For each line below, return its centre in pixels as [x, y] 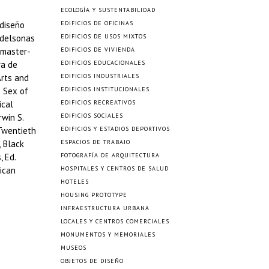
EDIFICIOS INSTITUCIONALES [105, 89]
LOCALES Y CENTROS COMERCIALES [115, 221]
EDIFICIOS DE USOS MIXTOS [104, 36]
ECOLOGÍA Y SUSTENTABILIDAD [108, 10]
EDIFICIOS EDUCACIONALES [103, 63]
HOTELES [75, 182]
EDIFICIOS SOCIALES [92, 116]
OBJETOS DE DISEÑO [92, 261]
